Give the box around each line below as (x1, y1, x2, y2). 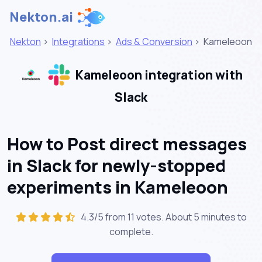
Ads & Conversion (116, 35, 192, 48)
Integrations (52, 35, 105, 48)
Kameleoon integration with (73, 67, 243, 84)
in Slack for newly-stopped (7, 153, 226, 177)
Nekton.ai (9, 8, 73, 26)
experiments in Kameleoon (7, 175, 228, 199)
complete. (109, 225, 153, 238)
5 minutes (193, 210, 236, 223)
